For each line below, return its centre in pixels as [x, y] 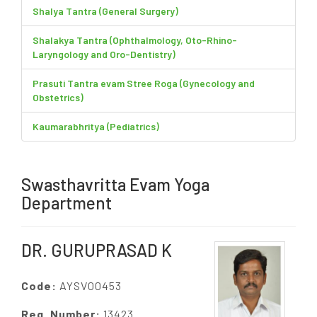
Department [67, 202]
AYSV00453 [89, 285]
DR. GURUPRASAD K [97, 250]
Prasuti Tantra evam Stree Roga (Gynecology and [144, 83]
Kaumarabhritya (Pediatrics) [96, 126]
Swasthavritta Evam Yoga [115, 184]
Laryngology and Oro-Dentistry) [104, 54]
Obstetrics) [58, 97]
